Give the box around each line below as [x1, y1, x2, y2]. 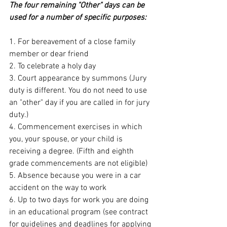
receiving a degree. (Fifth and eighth [9, 146, 136, 157]
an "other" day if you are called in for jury [9, 98, 152, 108]
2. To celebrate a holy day [9, 61, 96, 71]
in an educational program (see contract [9, 207, 150, 217]
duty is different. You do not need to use [9, 86, 149, 96]
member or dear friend [9, 49, 89, 59]
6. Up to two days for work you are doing [9, 195, 150, 205]
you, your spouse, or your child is [9, 134, 125, 144]
